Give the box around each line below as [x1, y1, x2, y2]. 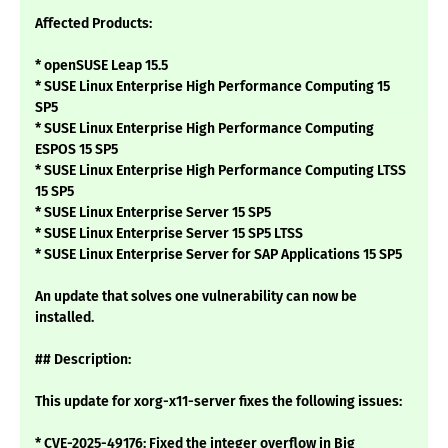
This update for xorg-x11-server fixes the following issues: [35, 393, 402, 411]
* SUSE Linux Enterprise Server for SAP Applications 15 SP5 [35, 246, 402, 264]
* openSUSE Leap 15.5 [35, 57, 168, 75]
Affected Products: [35, 15, 152, 33]
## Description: [35, 351, 131, 369]
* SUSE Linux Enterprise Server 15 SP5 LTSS [35, 225, 303, 243]
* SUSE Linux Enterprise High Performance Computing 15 [35, 78, 390, 96]
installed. [35, 309, 94, 327]
